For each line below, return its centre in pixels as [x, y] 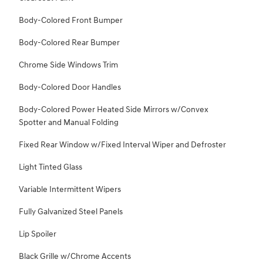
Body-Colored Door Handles [70, 87]
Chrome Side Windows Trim [68, 65]
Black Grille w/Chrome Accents [75, 257]
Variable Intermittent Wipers [70, 190]
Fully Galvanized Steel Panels [71, 212]
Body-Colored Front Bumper [71, 21]
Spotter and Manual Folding [69, 123]
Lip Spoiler [38, 234]
